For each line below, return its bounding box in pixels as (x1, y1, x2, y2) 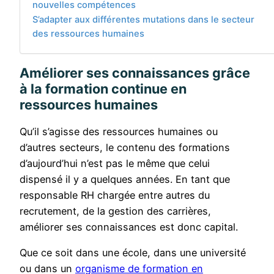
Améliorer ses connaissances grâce (20, 65, 250, 81)
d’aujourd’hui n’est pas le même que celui (20, 157, 210, 170)
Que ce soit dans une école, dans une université (20, 246, 246, 259)
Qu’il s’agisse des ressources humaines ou (20, 125, 218, 138)
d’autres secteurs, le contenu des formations (20, 141, 230, 154)
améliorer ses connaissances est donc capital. (20, 221, 238, 234)
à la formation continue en (20, 81, 187, 97)
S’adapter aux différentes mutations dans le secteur (32, 14, 254, 26)
